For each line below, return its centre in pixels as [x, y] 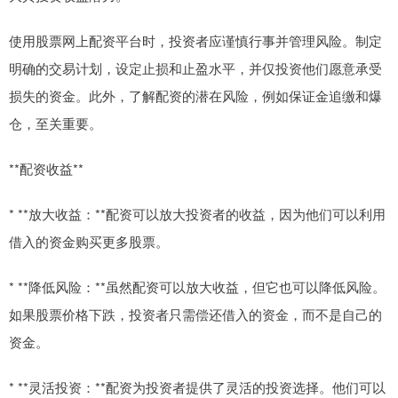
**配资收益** [46, 168]
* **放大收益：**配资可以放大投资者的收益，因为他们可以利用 [197, 213]
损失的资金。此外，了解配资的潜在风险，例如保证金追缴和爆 [195, 95]
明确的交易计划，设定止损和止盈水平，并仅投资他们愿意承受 [195, 68]
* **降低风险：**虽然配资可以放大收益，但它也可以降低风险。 [197, 286]
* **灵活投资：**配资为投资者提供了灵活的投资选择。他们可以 [197, 386]
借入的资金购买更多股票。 [89, 241]
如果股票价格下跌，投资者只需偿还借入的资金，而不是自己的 [195, 314]
